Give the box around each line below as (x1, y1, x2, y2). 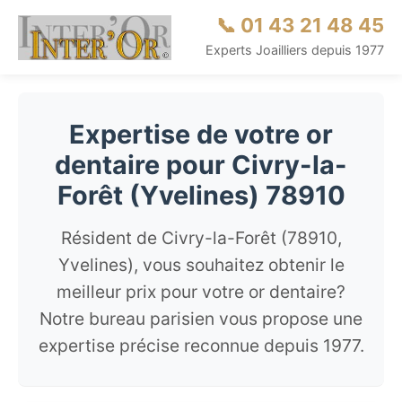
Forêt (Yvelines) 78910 (57, 179, 345, 211)
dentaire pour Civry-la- (55, 149, 347, 180)
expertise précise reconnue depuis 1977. (38, 335, 364, 356)
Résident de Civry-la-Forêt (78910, (60, 227, 342, 249)
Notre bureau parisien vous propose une (39, 308, 363, 329)
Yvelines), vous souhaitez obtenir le (57, 254, 345, 275)
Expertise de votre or (69, 118, 333, 150)
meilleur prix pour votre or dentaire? (57, 281, 345, 302)
